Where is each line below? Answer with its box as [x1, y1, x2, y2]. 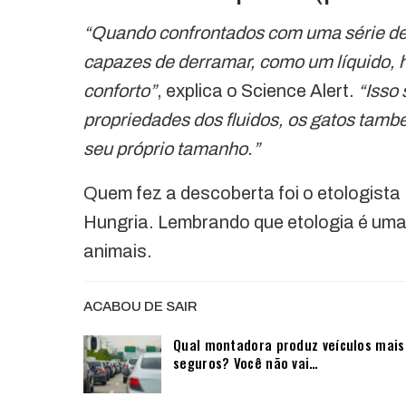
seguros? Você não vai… [173, 353, 319, 373]
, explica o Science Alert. [157, 81, 358, 101]
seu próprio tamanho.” [83, 139, 260, 159]
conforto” [83, 81, 157, 101]
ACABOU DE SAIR [83, 299, 198, 314]
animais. [83, 241, 152, 262]
